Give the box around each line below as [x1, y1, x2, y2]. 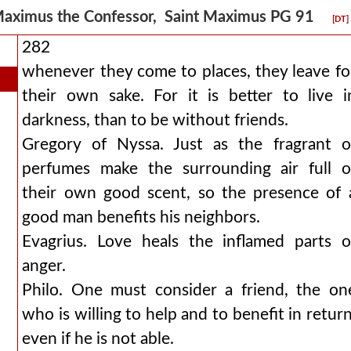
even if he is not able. [22, 331, 175, 347]
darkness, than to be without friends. [22, 112, 289, 128]
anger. [22, 258, 67, 274]
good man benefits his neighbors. [22, 209, 261, 226]
